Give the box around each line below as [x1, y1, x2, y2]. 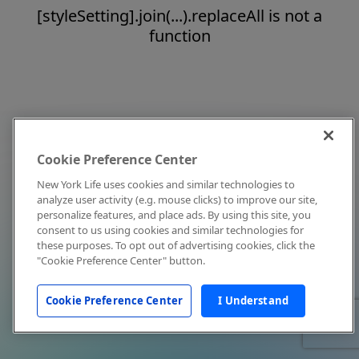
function [148, 25, 211, 46]
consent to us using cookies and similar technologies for [37, 223, 304, 237]
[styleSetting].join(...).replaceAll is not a [37, 5, 322, 26]
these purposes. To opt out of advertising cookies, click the [37, 238, 315, 252]
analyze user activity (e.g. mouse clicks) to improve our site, [37, 192, 317, 207]
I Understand [218, 293, 288, 308]
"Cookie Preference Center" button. [37, 253, 205, 268]
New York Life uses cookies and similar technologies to [37, 177, 295, 192]
